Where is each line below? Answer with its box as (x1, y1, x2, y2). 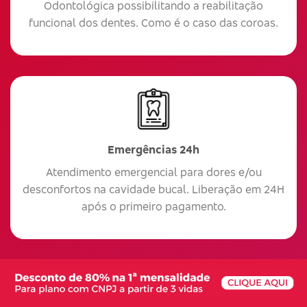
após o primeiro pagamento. (81, 199, 226, 213)
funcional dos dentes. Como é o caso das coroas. (29, 15, 278, 29)
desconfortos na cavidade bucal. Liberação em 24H (23, 182, 284, 196)
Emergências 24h (108, 142, 199, 156)
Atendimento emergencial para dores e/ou (45, 164, 262, 179)
